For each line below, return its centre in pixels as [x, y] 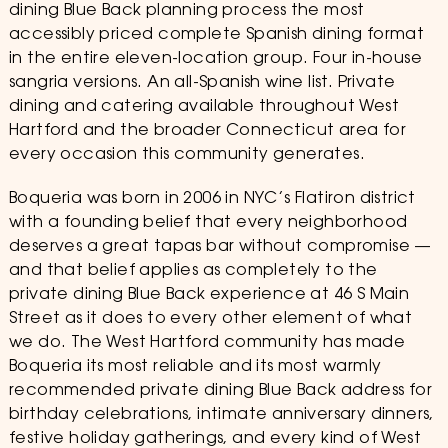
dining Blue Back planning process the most [186, 11]
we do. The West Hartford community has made [207, 343]
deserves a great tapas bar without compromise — [220, 247]
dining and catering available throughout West [203, 107]
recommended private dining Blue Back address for [220, 391]
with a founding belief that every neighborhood [208, 223]
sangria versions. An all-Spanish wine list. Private [202, 83]
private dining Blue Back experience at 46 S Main [209, 295]
